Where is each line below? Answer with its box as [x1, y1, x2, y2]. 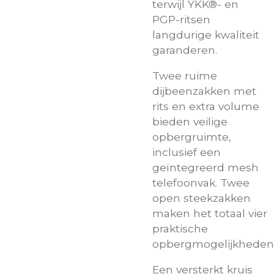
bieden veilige [152, 114, 228, 128]
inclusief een [152, 145, 221, 158]
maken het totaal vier [152, 206, 267, 220]
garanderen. [152, 43, 217, 56]
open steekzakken [152, 191, 251, 204]
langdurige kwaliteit [152, 28, 259, 41]
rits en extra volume [152, 99, 259, 113]
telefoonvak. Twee [152, 176, 250, 189]
